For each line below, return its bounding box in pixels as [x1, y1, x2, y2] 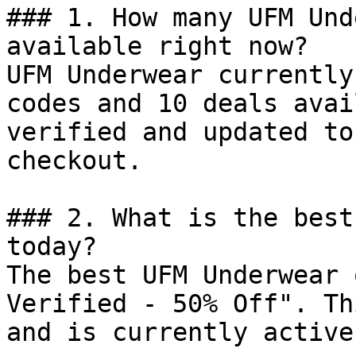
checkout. [6, 146, 142, 175]
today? [6, 232, 97, 261]
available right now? [6, 32, 308, 60]
